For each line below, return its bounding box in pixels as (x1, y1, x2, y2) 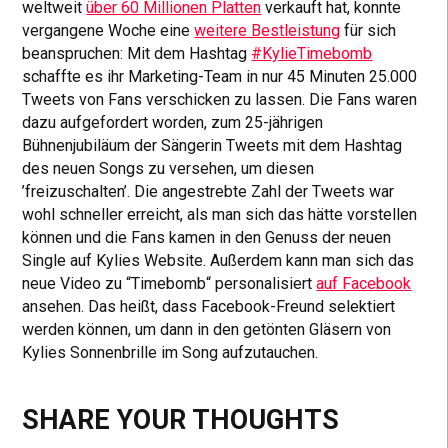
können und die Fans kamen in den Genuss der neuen (22, 227, 392, 247)
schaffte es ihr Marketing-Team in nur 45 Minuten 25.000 (22, 66, 418, 86)
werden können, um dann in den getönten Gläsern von (22, 319, 392, 339)
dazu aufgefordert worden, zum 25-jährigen (22, 112, 324, 132)
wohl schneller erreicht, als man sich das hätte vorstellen (22, 204, 418, 224)
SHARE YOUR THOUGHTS (22, 404, 340, 437)
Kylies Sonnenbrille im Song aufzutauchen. (22, 342, 319, 362)
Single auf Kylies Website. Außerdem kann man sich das (22, 250, 415, 270)
